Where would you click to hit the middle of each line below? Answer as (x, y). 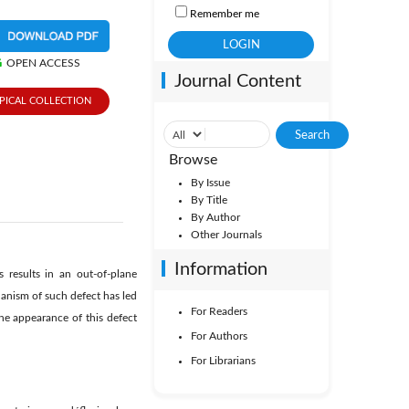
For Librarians (223, 361)
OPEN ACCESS (44, 63)
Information (220, 269)
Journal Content (237, 81)
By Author (215, 217)
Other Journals (226, 235)
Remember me (224, 14)
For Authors (219, 336)
